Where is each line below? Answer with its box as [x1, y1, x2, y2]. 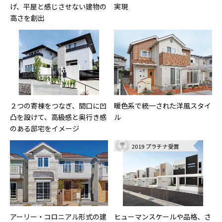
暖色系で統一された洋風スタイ [114, 101, 211, 111]
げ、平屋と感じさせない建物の [10, 1, 107, 11]
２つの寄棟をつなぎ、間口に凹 [10, 101, 107, 111]
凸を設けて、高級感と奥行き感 [10, 112, 107, 122]
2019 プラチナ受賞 [132, 142, 179, 151]
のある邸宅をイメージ [10, 123, 79, 134]
